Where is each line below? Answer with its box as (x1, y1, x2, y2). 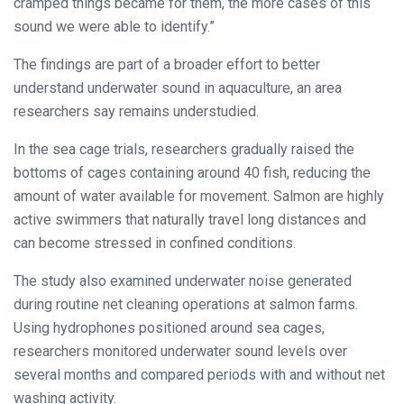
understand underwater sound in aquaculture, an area (14, 78, 342, 96)
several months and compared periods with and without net (14, 365, 385, 383)
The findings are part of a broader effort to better (14, 55, 320, 73)
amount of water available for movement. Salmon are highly (14, 187, 384, 205)
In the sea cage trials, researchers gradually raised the (14, 140, 354, 158)
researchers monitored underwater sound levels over (14, 342, 347, 360)
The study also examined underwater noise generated (14, 271, 352, 289)
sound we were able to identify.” (14, 17, 215, 35)
